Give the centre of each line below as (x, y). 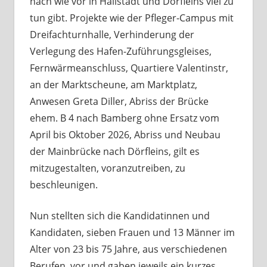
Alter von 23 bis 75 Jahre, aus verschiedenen (128, 249)
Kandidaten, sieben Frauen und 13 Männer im (132, 233)
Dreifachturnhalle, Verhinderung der (112, 35)
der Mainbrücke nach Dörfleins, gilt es (114, 152)
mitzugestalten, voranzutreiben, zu (107, 168)
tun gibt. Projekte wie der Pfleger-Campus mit (131, 18)
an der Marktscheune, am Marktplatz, (113, 85)
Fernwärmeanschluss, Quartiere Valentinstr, (129, 68)
